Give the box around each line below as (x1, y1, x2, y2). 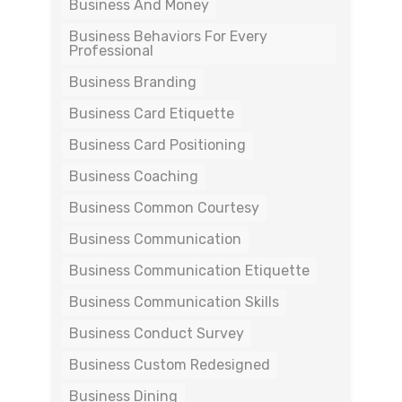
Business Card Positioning (69, 135, 246, 153)
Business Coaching (69, 167, 198, 185)
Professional (69, 41, 153, 59)
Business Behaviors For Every (69, 27, 267, 45)
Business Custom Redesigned (69, 355, 270, 373)
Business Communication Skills (69, 293, 279, 310)
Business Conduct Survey (69, 324, 244, 342)
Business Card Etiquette (69, 104, 234, 122)
